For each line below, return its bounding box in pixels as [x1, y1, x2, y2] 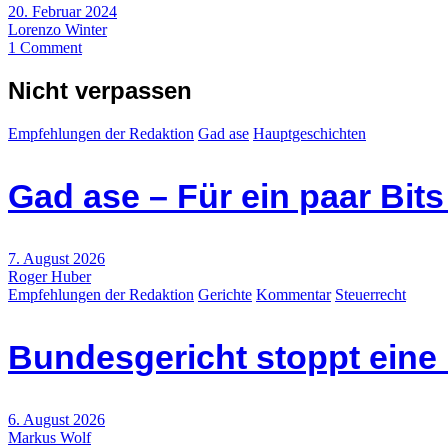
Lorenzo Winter [8, 20, 107, 38]
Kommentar [256, 285, 331, 303]
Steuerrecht [335, 285, 406, 303]
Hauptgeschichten [253, 124, 366, 142]
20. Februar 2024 [8, 2, 117, 20]
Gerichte [198, 285, 252, 303]
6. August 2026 [8, 410, 105, 428]
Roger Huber [8, 267, 91, 285]
